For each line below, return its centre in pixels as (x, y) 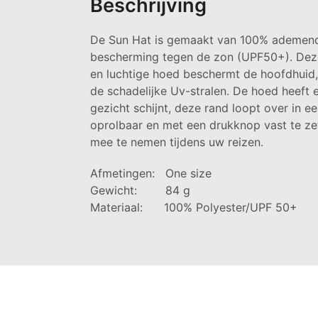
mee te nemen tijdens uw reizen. (177, 142)
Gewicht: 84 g (140, 190)
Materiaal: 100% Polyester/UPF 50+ (194, 207)
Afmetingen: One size (151, 173)
